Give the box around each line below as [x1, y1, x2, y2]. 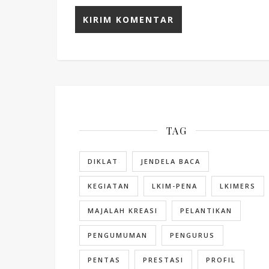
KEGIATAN [88, 181, 130, 190]
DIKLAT [88, 156, 118, 166]
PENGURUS [170, 230, 215, 240]
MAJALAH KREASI [88, 205, 158, 215]
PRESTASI [143, 255, 184, 264]
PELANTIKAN [180, 205, 232, 215]
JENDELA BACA [141, 156, 201, 166]
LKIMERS [220, 181, 256, 190]
